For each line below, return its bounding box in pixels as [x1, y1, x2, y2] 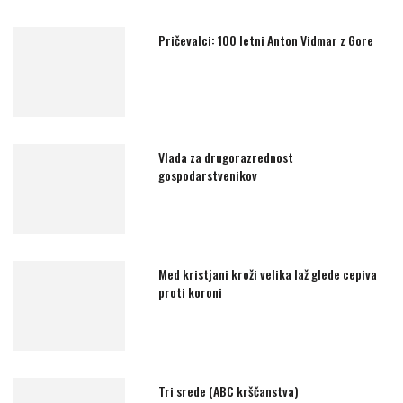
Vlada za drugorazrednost [158, 147, 294, 166]
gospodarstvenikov [158, 165, 258, 184]
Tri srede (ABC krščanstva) [158, 381, 300, 400]
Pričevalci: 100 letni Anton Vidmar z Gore [158, 30, 374, 49]
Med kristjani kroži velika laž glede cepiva [158, 264, 378, 283]
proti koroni [158, 282, 223, 301]
